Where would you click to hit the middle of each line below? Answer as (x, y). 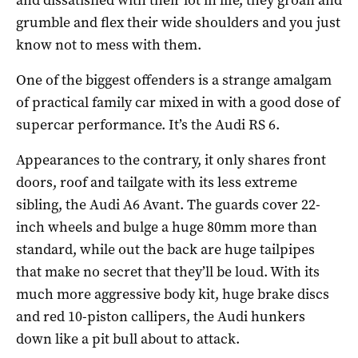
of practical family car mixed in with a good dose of (178, 102)
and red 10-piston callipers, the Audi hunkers (161, 316)
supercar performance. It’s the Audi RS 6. (148, 124)
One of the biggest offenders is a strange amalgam (174, 80)
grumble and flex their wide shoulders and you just (178, 22)
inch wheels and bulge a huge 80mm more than (167, 227)
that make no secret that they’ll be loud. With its (168, 271)
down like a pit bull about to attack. (128, 338)
